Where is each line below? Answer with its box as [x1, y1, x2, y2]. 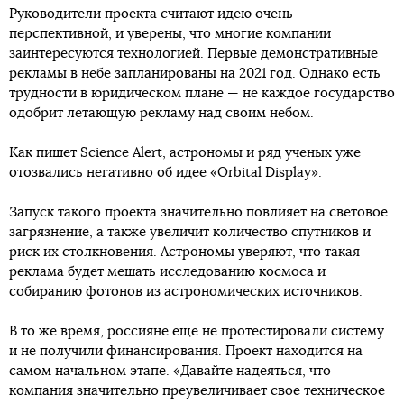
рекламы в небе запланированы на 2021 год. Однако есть [9, 66, 381, 80]
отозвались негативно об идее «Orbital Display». [9, 165, 322, 179]
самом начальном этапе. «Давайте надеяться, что [9, 363, 331, 378]
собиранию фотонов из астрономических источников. [9, 284, 363, 298]
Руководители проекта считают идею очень [9, 6, 293, 21]
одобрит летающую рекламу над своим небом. [9, 106, 314, 120]
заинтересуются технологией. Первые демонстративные [9, 46, 378, 60]
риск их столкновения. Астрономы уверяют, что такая [9, 244, 360, 259]
